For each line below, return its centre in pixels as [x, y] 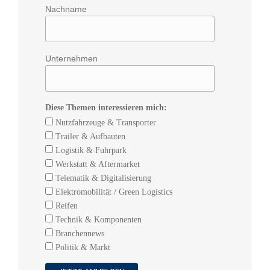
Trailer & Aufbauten [89, 136]
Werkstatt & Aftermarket [96, 164]
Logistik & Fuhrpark [90, 150]
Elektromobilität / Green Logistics [113, 192]
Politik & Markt [82, 247]
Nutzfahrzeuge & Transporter [105, 122]
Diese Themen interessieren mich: [106, 107]
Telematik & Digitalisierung [102, 178]
